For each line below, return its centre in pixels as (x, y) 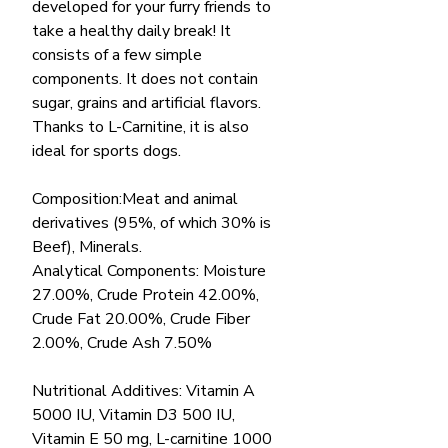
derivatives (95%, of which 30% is (151, 223)
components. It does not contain (145, 79)
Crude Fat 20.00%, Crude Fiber (141, 319)
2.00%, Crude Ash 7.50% (122, 343)
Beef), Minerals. (87, 247)
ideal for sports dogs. (106, 151)
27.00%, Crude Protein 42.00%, (145, 295)
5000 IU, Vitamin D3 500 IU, (133, 415)
